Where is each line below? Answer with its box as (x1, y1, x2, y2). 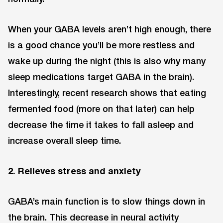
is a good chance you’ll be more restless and (8, 39, 195, 51)
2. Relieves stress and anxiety (8, 165, 141, 176)
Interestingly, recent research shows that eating (8, 87, 206, 99)
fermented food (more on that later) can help (8, 103, 195, 114)
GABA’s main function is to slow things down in (8, 195, 205, 207)
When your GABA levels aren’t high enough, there (8, 23, 211, 35)
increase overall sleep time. (8, 135, 121, 146)
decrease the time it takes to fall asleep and (8, 119, 194, 130)
